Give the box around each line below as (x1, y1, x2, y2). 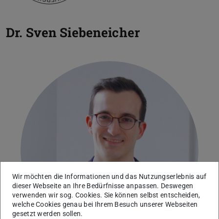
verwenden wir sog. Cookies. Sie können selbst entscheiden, (12, 191, 200, 199)
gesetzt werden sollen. (12, 210, 83, 218)
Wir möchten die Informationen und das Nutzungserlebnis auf (12, 173, 207, 181)
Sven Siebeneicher (25, 24, 140, 41)
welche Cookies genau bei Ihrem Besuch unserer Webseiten (12, 200, 198, 209)
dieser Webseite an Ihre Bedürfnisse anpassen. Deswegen (12, 182, 194, 190)
